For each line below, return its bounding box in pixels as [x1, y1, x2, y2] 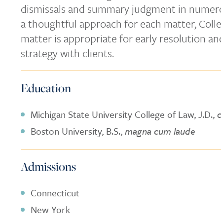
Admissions [21, 158, 76, 174]
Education [21, 79, 71, 96]
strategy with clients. [21, 45, 114, 61]
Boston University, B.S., [31, 124, 125, 138]
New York [31, 203, 70, 216]
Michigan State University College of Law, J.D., [31, 108, 217, 121]
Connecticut [31, 186, 79, 199]
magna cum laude [125, 124, 195, 138]
